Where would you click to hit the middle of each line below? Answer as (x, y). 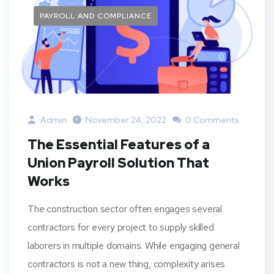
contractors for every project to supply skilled (121, 227)
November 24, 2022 (126, 120)
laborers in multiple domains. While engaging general (134, 245)
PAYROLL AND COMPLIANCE (96, 16)
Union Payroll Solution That (118, 163)
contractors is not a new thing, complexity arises (127, 264)
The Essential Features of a (119, 144)
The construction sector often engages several (125, 209)
